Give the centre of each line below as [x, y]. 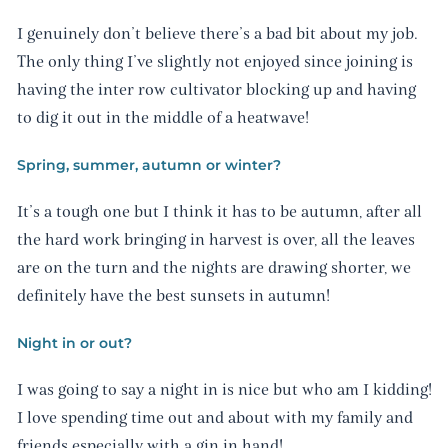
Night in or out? [74, 343]
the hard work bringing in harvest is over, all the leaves [215, 240]
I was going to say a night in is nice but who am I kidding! [224, 390]
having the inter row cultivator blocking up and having [216, 90]
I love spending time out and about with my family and [214, 418]
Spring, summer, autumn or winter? [148, 165]
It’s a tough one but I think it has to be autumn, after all [219, 212]
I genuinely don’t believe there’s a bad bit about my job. [217, 34]
